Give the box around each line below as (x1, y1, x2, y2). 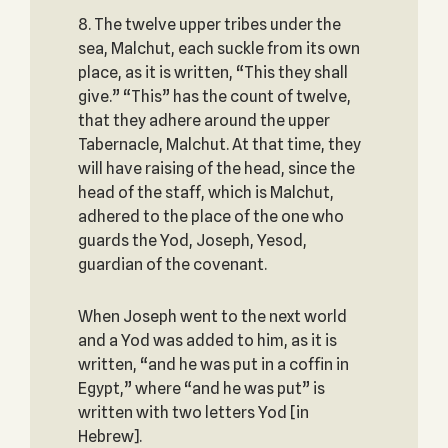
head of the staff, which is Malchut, (77, 183, 334, 202)
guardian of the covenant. (77, 255, 267, 274)
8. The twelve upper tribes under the (77, 15, 341, 34)
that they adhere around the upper (77, 111, 330, 130)
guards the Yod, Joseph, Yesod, (77, 231, 307, 250)
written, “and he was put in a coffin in (77, 355, 349, 374)
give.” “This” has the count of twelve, (77, 87, 351, 106)
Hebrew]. (77, 427, 142, 446)
